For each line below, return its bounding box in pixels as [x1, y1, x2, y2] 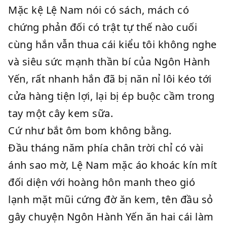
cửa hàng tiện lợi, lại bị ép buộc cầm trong [8, 89, 215, 103]
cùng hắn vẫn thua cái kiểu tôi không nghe [8, 37, 217, 51]
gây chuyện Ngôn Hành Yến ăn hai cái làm [8, 210, 214, 223]
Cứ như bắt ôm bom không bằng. [8, 124, 172, 137]
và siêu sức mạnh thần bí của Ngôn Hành [8, 55, 210, 68]
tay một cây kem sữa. [8, 106, 113, 120]
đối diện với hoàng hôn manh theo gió [8, 175, 195, 189]
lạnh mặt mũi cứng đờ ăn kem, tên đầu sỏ [8, 193, 213, 206]
